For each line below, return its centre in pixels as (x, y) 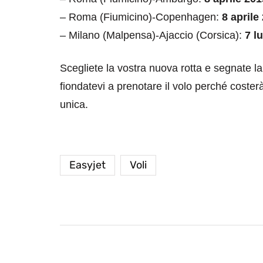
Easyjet (87, 165)
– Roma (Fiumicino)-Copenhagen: (141, 17)
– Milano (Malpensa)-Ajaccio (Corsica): (152, 36)
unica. (74, 105)
